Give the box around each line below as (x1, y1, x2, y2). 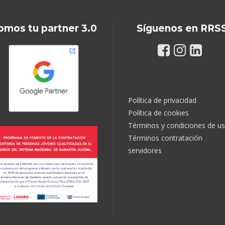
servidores (128, 146, 162, 156)
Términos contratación (128, 133, 202, 143)
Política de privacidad (128, 95, 196, 105)
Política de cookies (128, 108, 189, 118)
